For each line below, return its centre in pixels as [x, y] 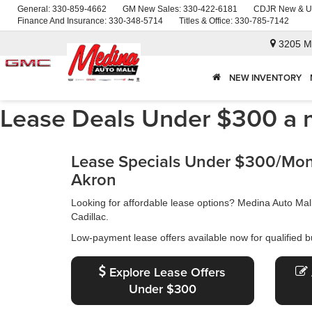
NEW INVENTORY [265, 78]
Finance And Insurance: [63, 21]
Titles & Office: [207, 21]
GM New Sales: [153, 9]
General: [35, 9]
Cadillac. [90, 217]
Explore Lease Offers [166, 272]
